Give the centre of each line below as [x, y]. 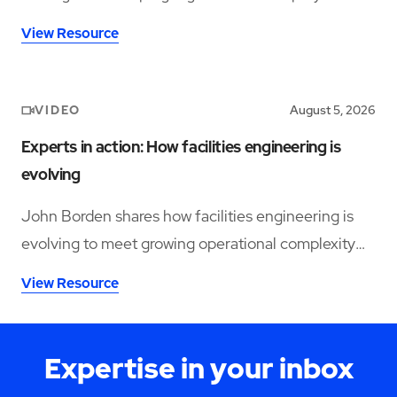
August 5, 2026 [333, 110]
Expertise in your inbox [198, 368]
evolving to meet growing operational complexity [188, 243]
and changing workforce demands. [139, 270]
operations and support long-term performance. [186, 20]
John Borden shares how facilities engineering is [187, 215]
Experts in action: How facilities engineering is [181, 147]
